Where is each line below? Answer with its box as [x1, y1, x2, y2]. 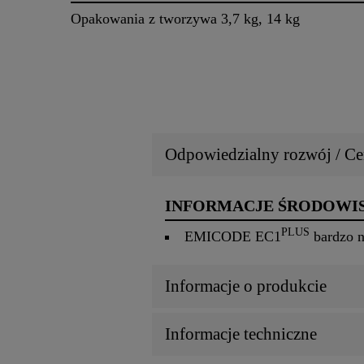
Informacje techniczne [165, 324, 317, 344]
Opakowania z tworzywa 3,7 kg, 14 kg [71, 11, 300, 28]
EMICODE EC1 [184, 228, 282, 245]
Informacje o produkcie [165, 276, 327, 297]
